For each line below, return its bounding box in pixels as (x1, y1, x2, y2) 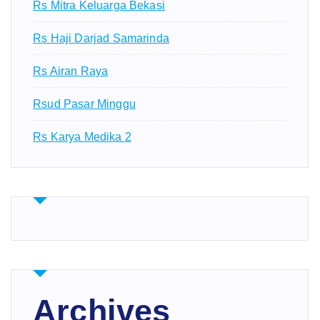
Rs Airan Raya (33, 65, 109, 78)
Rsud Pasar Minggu (33, 98, 136, 111)
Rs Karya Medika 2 (33, 131, 131, 144)
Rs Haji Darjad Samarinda (33, 32, 169, 45)
